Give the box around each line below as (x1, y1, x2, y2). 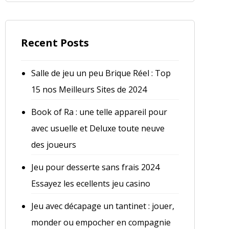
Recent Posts (20, 36, 89, 50)
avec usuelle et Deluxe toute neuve (31, 123, 165, 134)
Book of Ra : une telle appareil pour (31, 106, 167, 118)
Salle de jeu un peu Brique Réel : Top (31, 67, 171, 79)
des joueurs (31, 139, 76, 151)
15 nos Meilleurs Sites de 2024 (31, 84, 147, 96)
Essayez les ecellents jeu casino (31, 178, 150, 190)
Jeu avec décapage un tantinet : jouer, (31, 200, 174, 212)
